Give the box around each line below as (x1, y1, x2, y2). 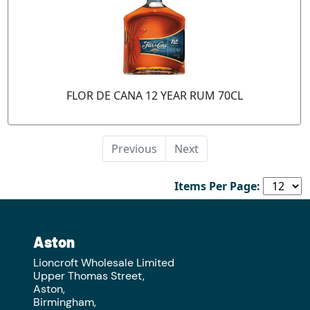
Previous (111, 141, 157, 157)
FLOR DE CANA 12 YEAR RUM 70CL (66, 88, 243, 104)
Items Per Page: (174, 179, 260, 194)
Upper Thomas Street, (33, 268, 145, 284)
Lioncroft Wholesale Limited (33, 255, 174, 271)
